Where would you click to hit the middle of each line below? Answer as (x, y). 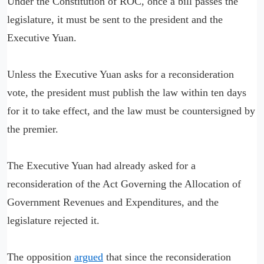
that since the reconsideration (167, 257)
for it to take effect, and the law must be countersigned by (131, 111)
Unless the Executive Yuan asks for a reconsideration (121, 74)
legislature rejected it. (53, 220)
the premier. (33, 129)
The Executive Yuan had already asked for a (101, 166)
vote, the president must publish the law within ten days (127, 93)
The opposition (41, 257)
